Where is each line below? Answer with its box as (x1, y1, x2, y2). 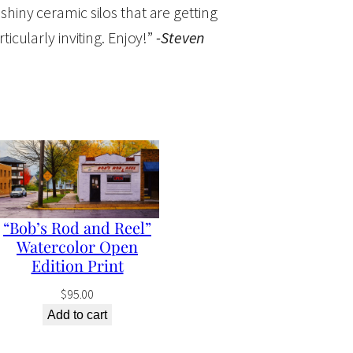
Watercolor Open (17, 236, 138, 258)
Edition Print (31, 255, 124, 277)
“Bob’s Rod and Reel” (3, 217, 151, 239)
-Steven (156, 27, 206, 47)
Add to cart (47, 308, 107, 322)
